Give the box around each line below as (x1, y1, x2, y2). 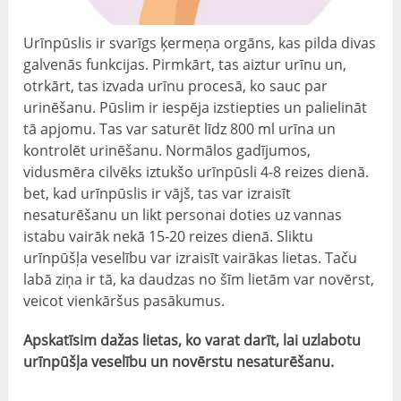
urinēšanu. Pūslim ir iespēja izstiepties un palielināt (23, 98, 368, 118)
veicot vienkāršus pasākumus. (23, 291, 226, 311)
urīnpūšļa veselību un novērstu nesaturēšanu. (23, 352, 335, 372)
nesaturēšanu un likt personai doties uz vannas (23, 205, 343, 226)
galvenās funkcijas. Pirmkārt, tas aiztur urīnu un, (23, 55, 347, 75)
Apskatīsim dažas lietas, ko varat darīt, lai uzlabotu (23, 330, 362, 351)
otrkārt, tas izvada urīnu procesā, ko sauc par (23, 76, 328, 97)
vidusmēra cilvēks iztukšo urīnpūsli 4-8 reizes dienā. (23, 162, 370, 183)
